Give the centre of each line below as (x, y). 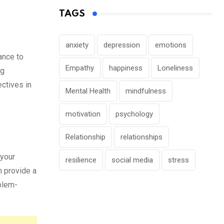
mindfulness (146, 91)
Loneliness (175, 68)
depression (122, 45)
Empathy (80, 68)
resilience (81, 160)
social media (132, 160)
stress (178, 160)
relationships (141, 137)
